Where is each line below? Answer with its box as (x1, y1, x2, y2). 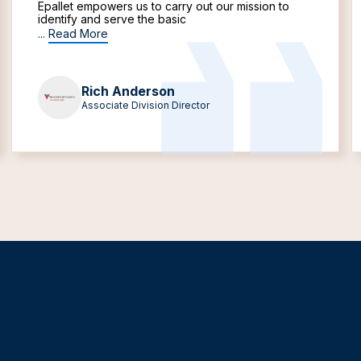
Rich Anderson (81, 83, 175, 99)
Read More (48, 27, 108, 40)
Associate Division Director (81, 99, 210, 111)
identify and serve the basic (38, 12, 186, 26)
